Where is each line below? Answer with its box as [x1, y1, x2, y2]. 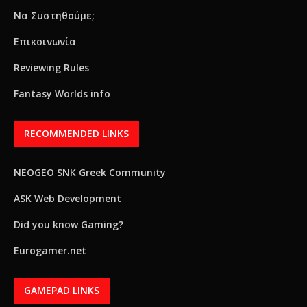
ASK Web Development [14, 192, 121, 205]
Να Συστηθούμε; [14, 9, 95, 22]
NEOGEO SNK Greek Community [14, 166, 166, 179]
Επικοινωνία [14, 35, 76, 48]
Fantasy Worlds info [14, 87, 110, 100]
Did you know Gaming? [14, 218, 123, 231]
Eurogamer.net [14, 244, 86, 257]
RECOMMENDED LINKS [24, 127, 129, 140]
